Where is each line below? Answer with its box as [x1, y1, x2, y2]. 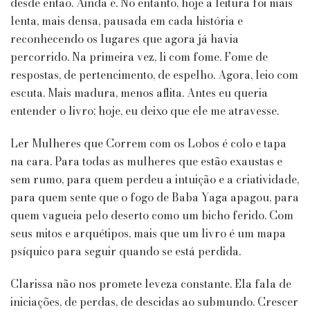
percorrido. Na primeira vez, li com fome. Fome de [10, 48, 268, 66]
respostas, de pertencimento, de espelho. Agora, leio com [10, 66, 298, 84]
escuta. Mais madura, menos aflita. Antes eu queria [10, 84, 268, 102]
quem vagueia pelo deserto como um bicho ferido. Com [10, 207, 293, 224]
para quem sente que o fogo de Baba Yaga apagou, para [10, 189, 299, 206]
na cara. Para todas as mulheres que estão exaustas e [10, 153, 282, 170]
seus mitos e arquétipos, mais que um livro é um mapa [10, 225, 286, 242]
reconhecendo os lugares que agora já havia [10, 30, 239, 48]
